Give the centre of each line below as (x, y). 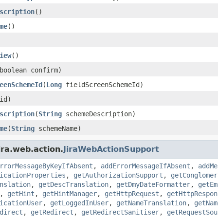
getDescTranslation (73, 184)
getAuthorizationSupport (118, 175)
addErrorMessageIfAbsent (145, 166)
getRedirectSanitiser (120, 212)
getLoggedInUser (79, 203)
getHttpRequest (132, 193)
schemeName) (58, 128)
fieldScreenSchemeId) (103, 84)
